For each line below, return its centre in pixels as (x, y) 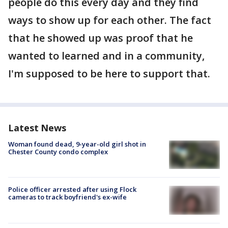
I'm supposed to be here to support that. (109, 74)
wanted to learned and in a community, (106, 56)
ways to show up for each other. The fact (110, 20)
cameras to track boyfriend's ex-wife (67, 197)
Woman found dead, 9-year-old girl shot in (77, 144)
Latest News (37, 128)
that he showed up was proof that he (101, 38)
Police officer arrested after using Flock (72, 190)
